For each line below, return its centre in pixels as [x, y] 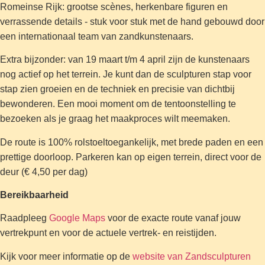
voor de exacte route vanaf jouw [173, 218]
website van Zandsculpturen [192, 256]
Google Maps [77, 218]
